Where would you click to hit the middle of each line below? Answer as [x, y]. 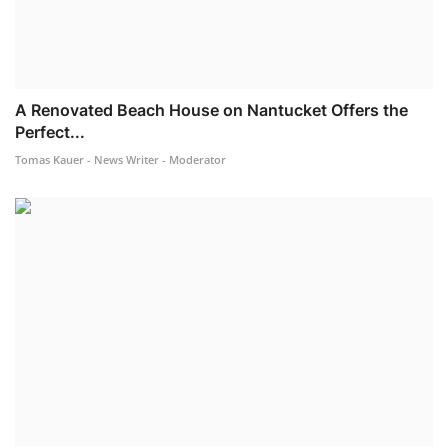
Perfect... [50, 132]
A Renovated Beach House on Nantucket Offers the [211, 110]
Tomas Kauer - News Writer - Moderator [120, 160]
